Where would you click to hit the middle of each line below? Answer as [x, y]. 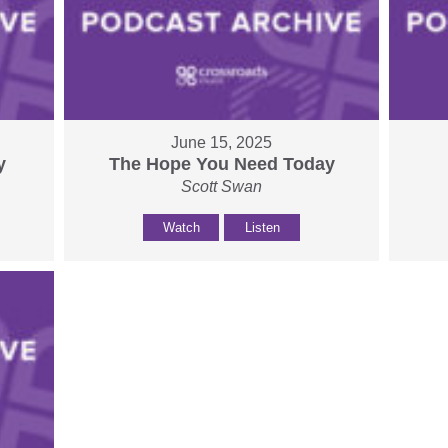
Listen [262, 228]
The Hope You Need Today [221, 164]
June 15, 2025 [222, 143]
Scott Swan [222, 187]
